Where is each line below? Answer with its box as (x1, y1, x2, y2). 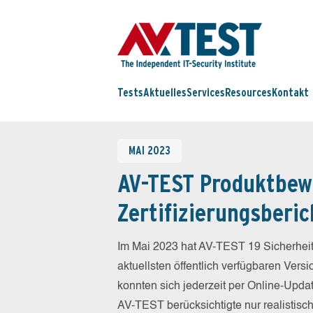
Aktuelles (143, 86, 187, 100)
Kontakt (272, 86, 309, 100)
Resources (225, 86, 272, 100)
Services (187, 86, 225, 100)
